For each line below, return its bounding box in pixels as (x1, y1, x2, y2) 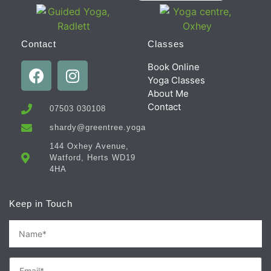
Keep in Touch (9, 198, 73, 209)
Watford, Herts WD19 (49, 153, 135, 163)
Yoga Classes (148, 74, 205, 87)
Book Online (148, 61, 200, 73)
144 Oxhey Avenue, (49, 142, 129, 151)
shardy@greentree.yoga (49, 123, 146, 132)
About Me (148, 88, 189, 100)
